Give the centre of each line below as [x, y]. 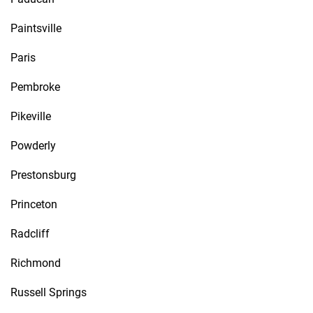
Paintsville [36, 28]
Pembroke [35, 87]
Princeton [34, 204]
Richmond [36, 263]
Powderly [33, 146]
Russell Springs [49, 292]
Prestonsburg [43, 175]
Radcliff [30, 234]
